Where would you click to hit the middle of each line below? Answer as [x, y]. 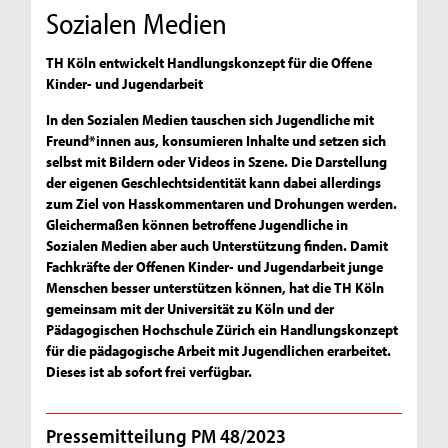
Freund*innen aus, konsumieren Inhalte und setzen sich [216, 140]
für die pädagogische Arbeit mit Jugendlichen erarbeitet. [219, 350]
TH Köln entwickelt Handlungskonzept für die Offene [209, 62]
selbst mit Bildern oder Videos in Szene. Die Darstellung [217, 161]
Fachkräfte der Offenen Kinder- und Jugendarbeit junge [215, 266]
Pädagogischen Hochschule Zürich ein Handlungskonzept [222, 329]
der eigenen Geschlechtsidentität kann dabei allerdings [214, 182]
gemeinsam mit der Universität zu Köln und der [190, 308]
